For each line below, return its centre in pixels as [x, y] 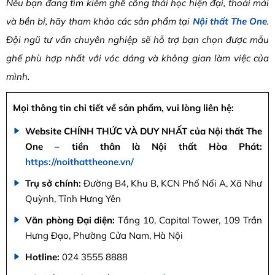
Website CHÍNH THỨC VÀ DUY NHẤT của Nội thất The [144, 131]
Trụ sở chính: [54, 184]
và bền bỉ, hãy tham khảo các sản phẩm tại [99, 21]
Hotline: [44, 257]
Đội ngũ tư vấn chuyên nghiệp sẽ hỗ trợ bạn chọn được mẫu [137, 40]
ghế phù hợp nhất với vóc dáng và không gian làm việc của [137, 58]
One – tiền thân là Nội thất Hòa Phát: [144, 147]
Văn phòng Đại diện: [70, 220]
